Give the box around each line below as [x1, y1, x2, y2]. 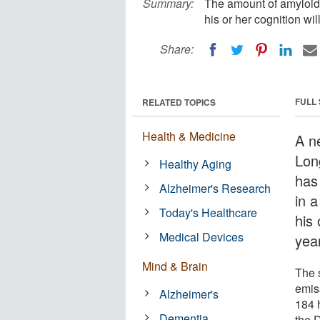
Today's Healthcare [159, 204, 258, 221]
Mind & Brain [142, 257, 208, 274]
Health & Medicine [142, 127, 236, 144]
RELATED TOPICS [142, 95, 216, 109]
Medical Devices [159, 228, 244, 245]
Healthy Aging [159, 155, 232, 172]
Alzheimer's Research [159, 179, 271, 196]
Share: [160, 41, 194, 57]
